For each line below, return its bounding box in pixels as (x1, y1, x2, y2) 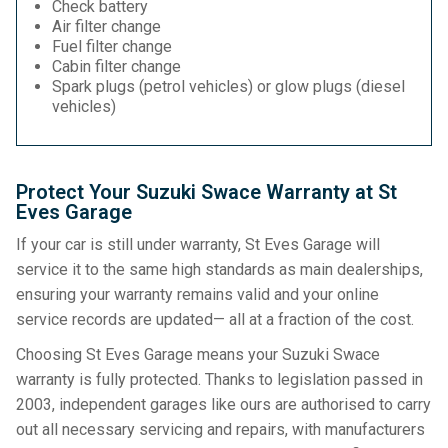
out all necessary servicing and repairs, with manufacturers (16, 420, 425, 439)
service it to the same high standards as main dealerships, (16, 260, 423, 279)
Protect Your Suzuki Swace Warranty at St (16, 180, 397, 204)
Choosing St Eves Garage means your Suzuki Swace (16, 345, 380, 364)
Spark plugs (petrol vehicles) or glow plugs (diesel (52, 77, 405, 96)
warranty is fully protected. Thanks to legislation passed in (16, 370, 423, 389)
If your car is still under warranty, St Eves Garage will (16, 235, 380, 254)
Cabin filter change (52, 57, 181, 76)
